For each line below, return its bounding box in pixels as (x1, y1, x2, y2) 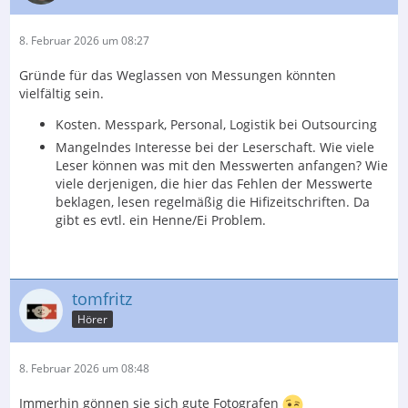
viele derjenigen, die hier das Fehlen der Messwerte (56, 174, 372, 192)
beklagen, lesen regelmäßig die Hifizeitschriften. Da (56, 192, 370, 210)
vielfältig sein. (19, 84, 104, 102)
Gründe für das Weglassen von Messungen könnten (19, 66, 336, 84)
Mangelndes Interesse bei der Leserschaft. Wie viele (56, 138, 374, 156)
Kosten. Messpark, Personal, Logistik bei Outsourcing (56, 115, 377, 133)
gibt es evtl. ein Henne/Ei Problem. (56, 210, 266, 229)
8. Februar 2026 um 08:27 (19, 32, 149, 48)
